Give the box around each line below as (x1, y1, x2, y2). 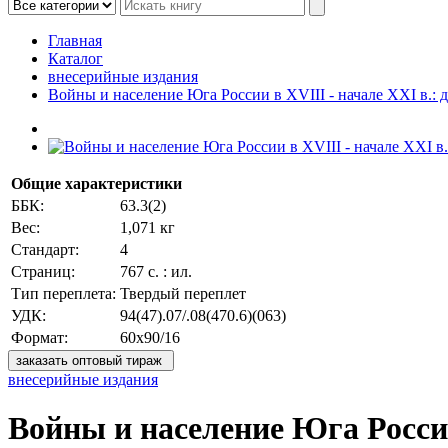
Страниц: (11, 263, 75, 280)
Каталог (48, 50, 103, 67)
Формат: (11, 329, 68, 346)
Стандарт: (11, 241, 79, 258)
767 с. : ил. (120, 263, 192, 280)
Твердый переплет (120, 285, 246, 302)
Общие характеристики (11, 175, 182, 192)
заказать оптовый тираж (16, 353, 166, 368)
